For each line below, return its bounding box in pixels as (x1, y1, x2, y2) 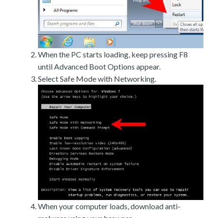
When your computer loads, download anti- (38, 201, 181, 211)
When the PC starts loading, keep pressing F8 (38, 49, 188, 59)
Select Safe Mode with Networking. (38, 73, 156, 83)
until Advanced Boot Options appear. (38, 61, 161, 71)
